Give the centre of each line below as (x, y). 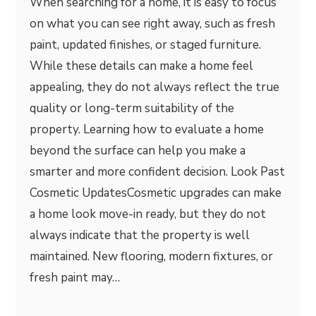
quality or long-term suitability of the (132, 108)
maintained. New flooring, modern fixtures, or (152, 256)
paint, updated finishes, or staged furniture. (146, 45)
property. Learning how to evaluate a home (147, 129)
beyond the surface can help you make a (138, 151)
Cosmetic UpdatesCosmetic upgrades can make (156, 193)
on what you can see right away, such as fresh (153, 24)
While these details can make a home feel (142, 66)
